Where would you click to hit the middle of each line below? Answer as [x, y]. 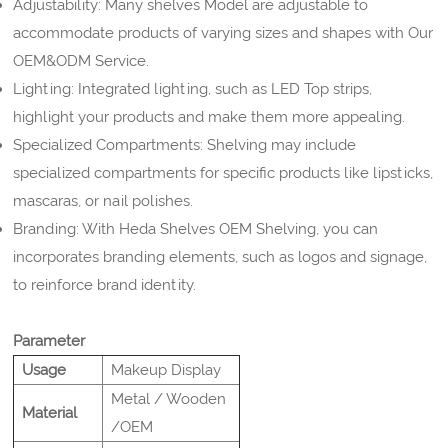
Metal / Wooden [169, 399]
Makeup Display [166, 370]
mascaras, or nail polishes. [103, 201]
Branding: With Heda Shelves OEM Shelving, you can [196, 229]
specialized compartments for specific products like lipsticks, [223, 173]
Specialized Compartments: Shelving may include [185, 145]
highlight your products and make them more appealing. [209, 117]
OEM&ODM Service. [81, 61]
